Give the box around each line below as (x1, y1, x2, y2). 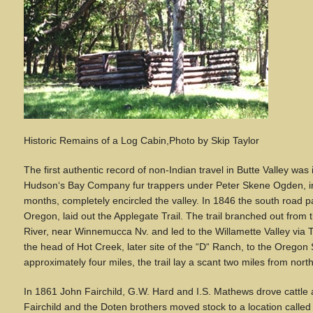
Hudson (24, 180, 58, 191)
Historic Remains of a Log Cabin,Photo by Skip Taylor (24, 135, 259, 146)
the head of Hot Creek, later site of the (24, 241, 196, 252)
